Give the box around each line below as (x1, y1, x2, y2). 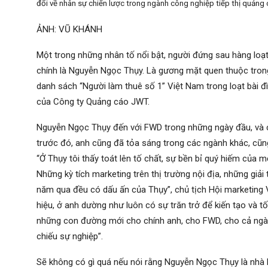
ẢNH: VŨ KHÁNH (36, 24, 102, 35)
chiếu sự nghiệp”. (36, 231, 103, 242)
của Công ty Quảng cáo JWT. (36, 96, 150, 108)
